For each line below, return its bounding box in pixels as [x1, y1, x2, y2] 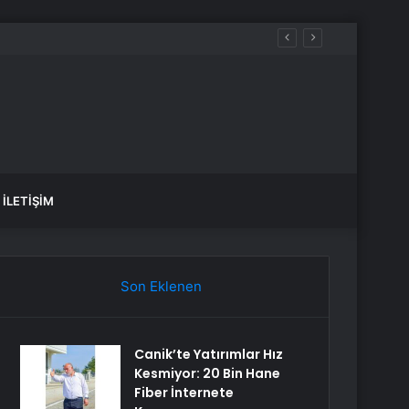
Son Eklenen [120, 278, 202, 295]
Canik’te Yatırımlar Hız [134, 345, 284, 363]
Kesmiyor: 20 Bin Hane [134, 364, 281, 383]
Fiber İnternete [134, 383, 235, 402]
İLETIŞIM [3, 194, 54, 208]
